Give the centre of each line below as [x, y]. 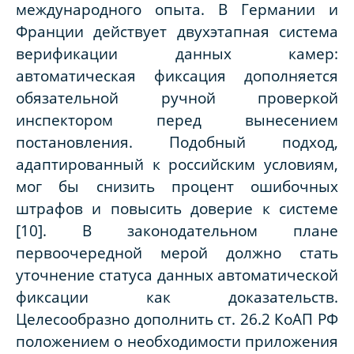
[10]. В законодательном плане [177, 230]
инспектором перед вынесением [177, 119]
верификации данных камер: [177, 53]
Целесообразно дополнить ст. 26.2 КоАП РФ [177, 318]
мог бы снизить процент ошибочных [177, 186]
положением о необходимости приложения [177, 341]
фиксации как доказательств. [177, 296]
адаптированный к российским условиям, [177, 164]
